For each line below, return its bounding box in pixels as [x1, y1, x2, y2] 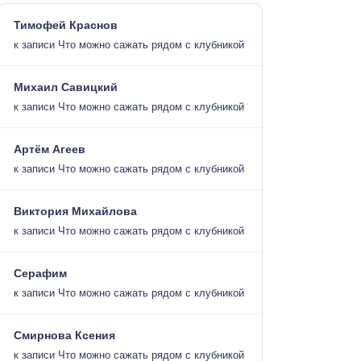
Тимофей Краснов [14, 19, 118, 31]
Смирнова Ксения [14, 329, 115, 342]
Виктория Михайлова [14, 205, 137, 218]
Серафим [14, 267, 67, 280]
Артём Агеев [14, 143, 85, 156]
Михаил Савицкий [14, 81, 118, 93]
